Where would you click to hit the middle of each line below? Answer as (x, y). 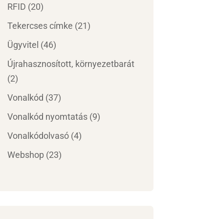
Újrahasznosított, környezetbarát (71, 64)
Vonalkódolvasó (38, 136)
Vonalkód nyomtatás (47, 117)
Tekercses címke (40, 26)
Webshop (25, 155)
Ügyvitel (23, 45)
